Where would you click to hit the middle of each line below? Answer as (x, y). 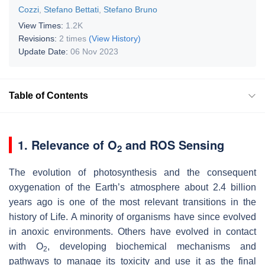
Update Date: (44, 51)
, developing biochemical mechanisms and (152, 246)
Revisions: (39, 38)
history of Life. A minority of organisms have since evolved (132, 216)
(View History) (115, 38)
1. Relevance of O (67, 144)
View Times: (42, 25)
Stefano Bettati (71, 9)
